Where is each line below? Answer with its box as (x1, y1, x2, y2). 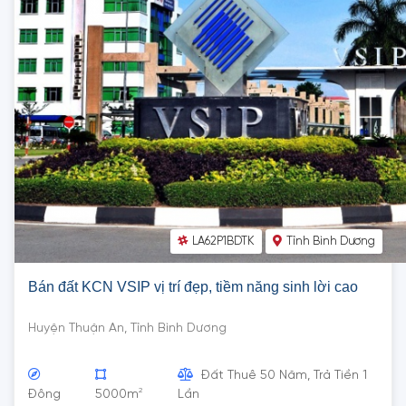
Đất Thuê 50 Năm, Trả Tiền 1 (198, 368, 368, 382)
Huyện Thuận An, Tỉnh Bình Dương (28, 321, 227, 335)
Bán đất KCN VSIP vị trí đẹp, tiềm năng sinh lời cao (28, 279, 358, 295)
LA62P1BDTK (192, 236, 255, 248)
